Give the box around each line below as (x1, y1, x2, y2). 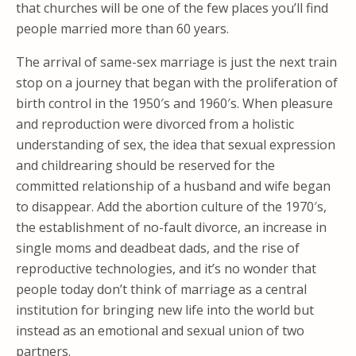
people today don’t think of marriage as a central (16, 281, 307, 298)
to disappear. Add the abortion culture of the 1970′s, (16, 198, 327, 215)
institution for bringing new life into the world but (16, 301, 314, 319)
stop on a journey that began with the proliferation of (16, 74, 338, 91)
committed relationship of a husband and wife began (16, 177, 331, 195)
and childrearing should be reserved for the (16, 157, 275, 174)
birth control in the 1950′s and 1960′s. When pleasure (16, 95, 333, 112)
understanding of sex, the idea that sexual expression (16, 136, 335, 153)
